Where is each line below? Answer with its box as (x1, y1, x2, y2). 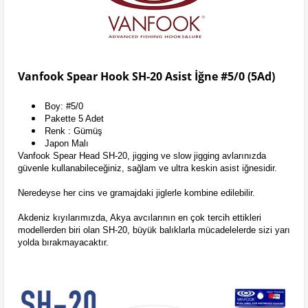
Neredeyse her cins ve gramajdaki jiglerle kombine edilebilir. (18, 188, 255, 198)
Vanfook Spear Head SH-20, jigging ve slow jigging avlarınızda (18, 151, 266, 161)
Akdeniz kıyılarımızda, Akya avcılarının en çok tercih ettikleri (18, 212, 261, 223)
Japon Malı (45, 138, 89, 148)
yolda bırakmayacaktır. (18, 237, 109, 247)
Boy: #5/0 (45, 101, 83, 111)
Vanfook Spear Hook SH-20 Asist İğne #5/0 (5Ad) (18, 69, 275, 84)
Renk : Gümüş (45, 126, 102, 136)
